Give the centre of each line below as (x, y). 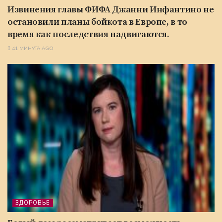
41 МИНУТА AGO (32, 48)
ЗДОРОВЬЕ (33, 203)
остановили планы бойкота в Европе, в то (97, 22)
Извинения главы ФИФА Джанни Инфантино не (111, 9)
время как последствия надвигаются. (88, 34)
